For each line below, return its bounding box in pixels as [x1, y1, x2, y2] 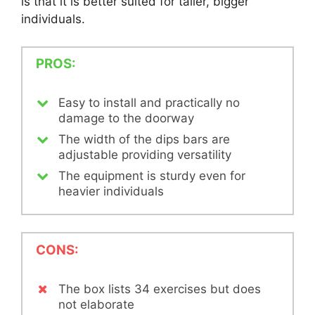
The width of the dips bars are [58, 132, 230, 147]
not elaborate [58, 297, 134, 311]
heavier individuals [58, 184, 164, 199]
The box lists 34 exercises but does [58, 281, 261, 296]
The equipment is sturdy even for [58, 169, 245, 184]
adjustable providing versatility [58, 148, 231, 162]
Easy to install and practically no [58, 96, 240, 110]
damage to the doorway [58, 111, 194, 126]
